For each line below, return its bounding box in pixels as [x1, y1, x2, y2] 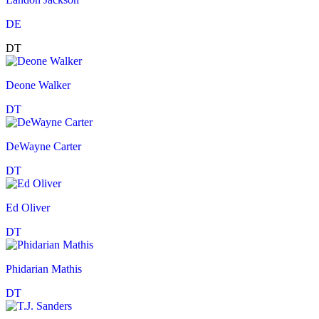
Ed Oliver [6, 202, 50, 214]
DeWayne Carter [6, 140, 81, 153]
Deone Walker [6, 79, 70, 92]
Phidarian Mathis [6, 263, 82, 276]
